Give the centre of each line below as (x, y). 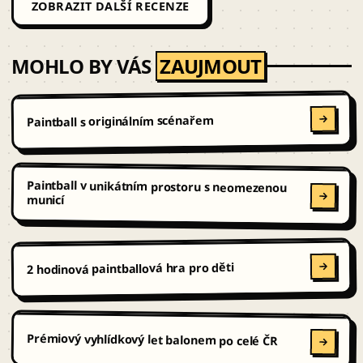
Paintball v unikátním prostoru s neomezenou (157, 186)
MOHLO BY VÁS (83, 66)
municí (45, 200)
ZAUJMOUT (211, 66)
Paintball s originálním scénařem (120, 121)
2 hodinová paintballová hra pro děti (130, 269)
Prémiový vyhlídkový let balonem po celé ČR (152, 340)
